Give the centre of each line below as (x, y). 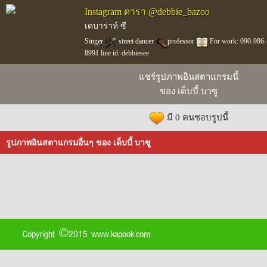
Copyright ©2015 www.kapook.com (86, 234)
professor (181, 41)
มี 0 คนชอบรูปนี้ (197, 117)
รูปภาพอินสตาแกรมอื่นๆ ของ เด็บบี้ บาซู (78, 143)
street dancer (136, 41)
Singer (94, 41)
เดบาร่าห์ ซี (105, 26)
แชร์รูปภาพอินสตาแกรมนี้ (188, 77)
